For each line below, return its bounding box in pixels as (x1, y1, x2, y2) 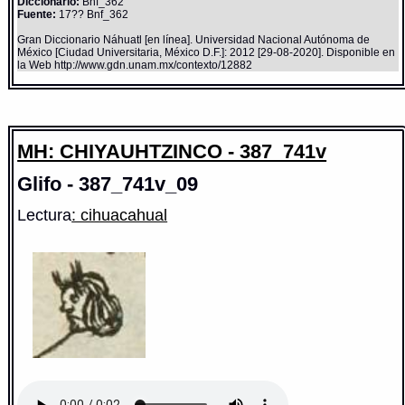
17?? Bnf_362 (56, 7, 129, 21)
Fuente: (17, 7, 57, 21)
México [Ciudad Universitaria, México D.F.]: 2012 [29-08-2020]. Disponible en (17, 45, 396, 59)
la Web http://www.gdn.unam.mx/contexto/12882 (17, 58, 253, 71)
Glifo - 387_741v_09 (17, 173, 199, 196)
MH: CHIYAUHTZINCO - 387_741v (17, 140, 327, 164)
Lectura (17, 205, 72, 225)
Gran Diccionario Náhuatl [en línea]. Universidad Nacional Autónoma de (17, 33, 371, 46)
